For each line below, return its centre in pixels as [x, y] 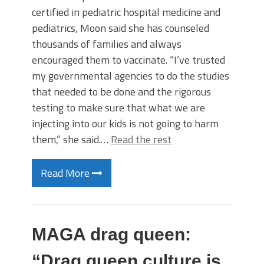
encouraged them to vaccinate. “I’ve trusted [128, 60]
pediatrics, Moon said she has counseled [121, 28]
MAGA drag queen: [111, 234]
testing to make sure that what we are [118, 108]
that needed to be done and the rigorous [121, 92]
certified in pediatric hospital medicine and [126, 12]
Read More [66, 173]
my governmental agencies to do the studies [131, 76]
